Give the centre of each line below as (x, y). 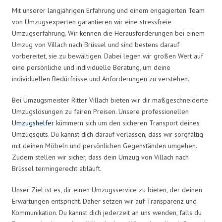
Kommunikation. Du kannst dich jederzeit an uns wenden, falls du (107, 212)
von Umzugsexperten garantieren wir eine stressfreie (92, 22)
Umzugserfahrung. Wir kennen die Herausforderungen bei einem (108, 33)
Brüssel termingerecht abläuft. (57, 168)
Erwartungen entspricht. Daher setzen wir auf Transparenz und (104, 201)
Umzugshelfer (33, 123)
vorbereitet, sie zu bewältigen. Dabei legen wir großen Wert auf (108, 56)
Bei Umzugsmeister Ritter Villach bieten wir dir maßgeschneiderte (110, 100)
